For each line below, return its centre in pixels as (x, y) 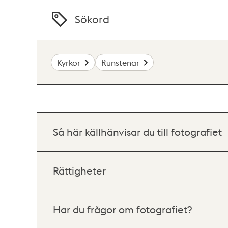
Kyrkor (69, 62)
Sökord (92, 19)
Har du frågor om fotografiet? (122, 209)
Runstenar (120, 62)
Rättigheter (79, 170)
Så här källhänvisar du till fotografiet (137, 132)
